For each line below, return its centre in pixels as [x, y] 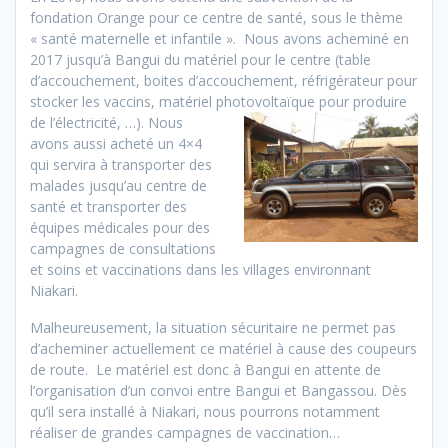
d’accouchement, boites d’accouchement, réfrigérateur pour [223, 80]
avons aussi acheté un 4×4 [116, 143]
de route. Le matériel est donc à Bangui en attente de [205, 369]
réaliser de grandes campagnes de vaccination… [185, 432]
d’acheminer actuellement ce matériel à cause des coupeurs [223, 348]
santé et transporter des [108, 206]
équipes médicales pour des [120, 227]
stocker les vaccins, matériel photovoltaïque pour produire [218, 101]
